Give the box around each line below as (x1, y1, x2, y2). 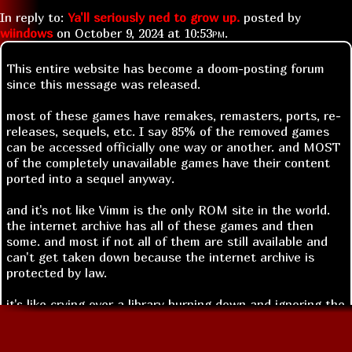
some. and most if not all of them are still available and (6, 233, 328, 249)
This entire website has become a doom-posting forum (6, 60, 324, 76)
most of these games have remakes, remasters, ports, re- (6, 107, 341, 123)
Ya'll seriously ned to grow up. (68, 9, 240, 25)
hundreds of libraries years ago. (6, 327, 189, 343)
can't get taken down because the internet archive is (6, 248, 314, 265)
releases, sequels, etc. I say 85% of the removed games (6, 123, 329, 139)
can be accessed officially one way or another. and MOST (6, 138, 340, 155)
